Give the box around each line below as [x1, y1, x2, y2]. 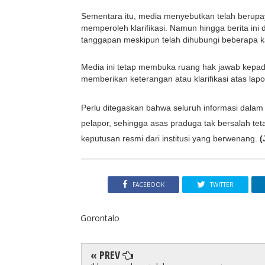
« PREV [91, 247, 122, 262]
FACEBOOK [132, 180, 164, 189]
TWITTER [209, 180, 234, 189]
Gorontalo [80, 212, 119, 224]
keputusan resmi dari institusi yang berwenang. [81, 134, 260, 144]
